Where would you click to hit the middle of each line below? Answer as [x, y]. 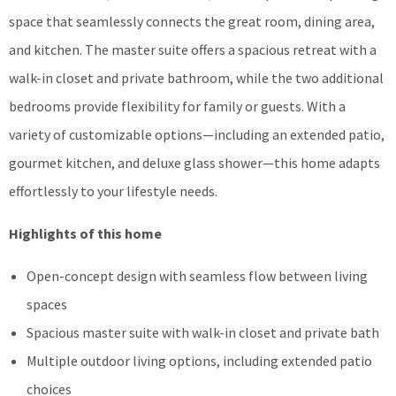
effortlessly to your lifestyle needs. [113, 190]
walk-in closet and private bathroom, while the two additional [196, 77]
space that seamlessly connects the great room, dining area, [192, 21]
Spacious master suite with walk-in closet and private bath [203, 332]
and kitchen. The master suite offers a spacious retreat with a [193, 49]
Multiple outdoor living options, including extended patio [199, 360]
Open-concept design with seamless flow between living [197, 275]
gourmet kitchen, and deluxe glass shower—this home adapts [194, 162]
